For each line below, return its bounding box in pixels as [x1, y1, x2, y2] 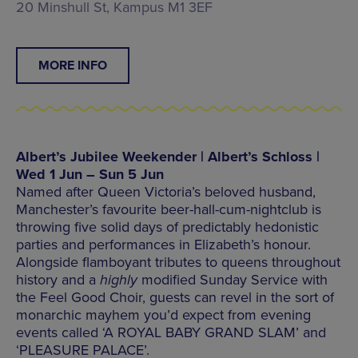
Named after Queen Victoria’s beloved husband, [16, 182, 316, 201]
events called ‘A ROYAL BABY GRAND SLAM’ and [16, 323, 326, 341]
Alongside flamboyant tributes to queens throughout [16, 253, 340, 271]
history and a [16, 270, 100, 288]
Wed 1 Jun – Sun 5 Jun [16, 165, 164, 183]
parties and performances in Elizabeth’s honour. [16, 235, 311, 253]
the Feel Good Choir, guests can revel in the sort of [16, 288, 334, 306]
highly [100, 270, 137, 288]
